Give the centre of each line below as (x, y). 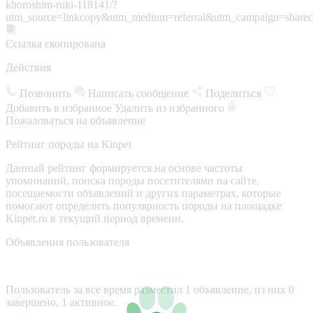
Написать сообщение (138, 93)
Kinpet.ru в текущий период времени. (95, 218)
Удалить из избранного (171, 108)
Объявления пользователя (67, 242)
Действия (28, 67)
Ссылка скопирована (56, 43)
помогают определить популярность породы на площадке (144, 205)
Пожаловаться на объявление (75, 120)
